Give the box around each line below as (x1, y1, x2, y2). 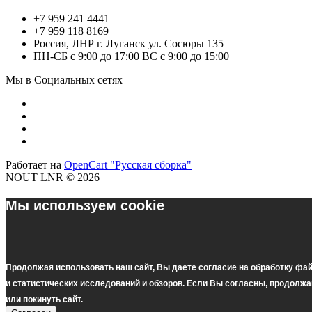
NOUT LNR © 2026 (6, 171, 100, 184)
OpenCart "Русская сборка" (64, 159, 192, 171)
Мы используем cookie (6, 198, 165, 214)
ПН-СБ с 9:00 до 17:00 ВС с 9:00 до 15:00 (33, 50, 229, 63)
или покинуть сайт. (6, 295, 84, 305)
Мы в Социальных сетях (6, 74, 123, 86)
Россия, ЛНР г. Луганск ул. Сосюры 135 (33, 38, 224, 50)
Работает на (6, 159, 64, 171)
